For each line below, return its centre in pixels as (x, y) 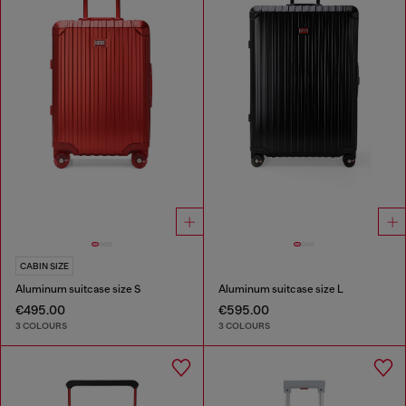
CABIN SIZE (44, 266)
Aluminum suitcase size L (280, 289)
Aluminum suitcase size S (78, 289)
